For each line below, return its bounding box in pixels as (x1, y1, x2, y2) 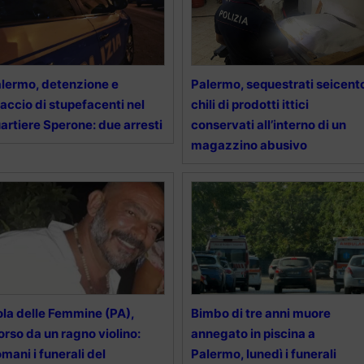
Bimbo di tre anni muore (190, 305, 331, 322)
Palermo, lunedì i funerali (190, 346, 336, 362)
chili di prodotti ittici (190, 97, 309, 113)
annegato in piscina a (190, 326, 315, 342)
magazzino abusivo (190, 137, 307, 154)
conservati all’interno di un (190, 117, 346, 133)
